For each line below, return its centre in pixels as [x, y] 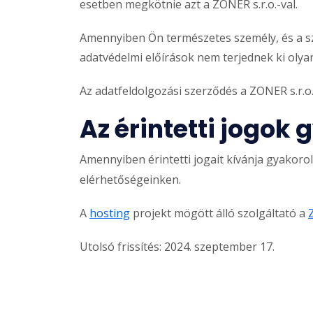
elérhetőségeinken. [130, 179]
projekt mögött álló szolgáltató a [219, 213]
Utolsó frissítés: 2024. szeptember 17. [177, 246]
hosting [110, 213]
